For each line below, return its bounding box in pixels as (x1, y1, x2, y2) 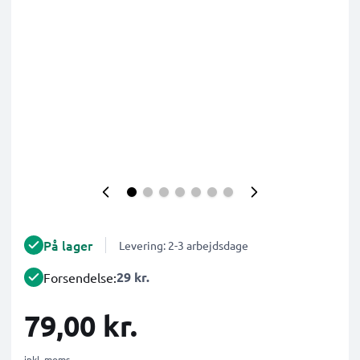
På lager (43, 236, 92, 254)
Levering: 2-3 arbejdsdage (119, 238, 248, 252)
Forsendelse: (43, 269, 117, 285)
